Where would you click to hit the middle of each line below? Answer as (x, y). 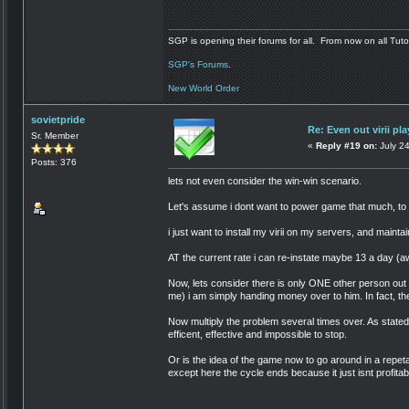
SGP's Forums (198, 64)
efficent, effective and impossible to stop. (257, 335)
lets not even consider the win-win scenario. (265, 181)
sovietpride (58, 119)
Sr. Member (55, 135)
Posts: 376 (54, 162)
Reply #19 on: (346, 145)
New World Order (204, 88)
